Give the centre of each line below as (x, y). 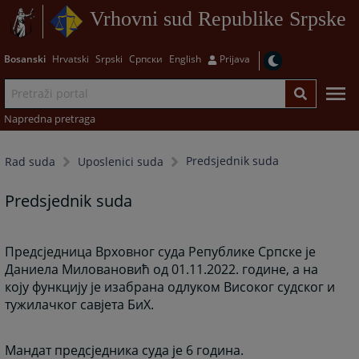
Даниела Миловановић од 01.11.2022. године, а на (162, 269)
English (185, 58)
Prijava (234, 58)
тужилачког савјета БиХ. (80, 304)
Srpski (109, 58)
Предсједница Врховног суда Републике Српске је (161, 251)
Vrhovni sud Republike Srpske (218, 19)
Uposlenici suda (121, 162)
